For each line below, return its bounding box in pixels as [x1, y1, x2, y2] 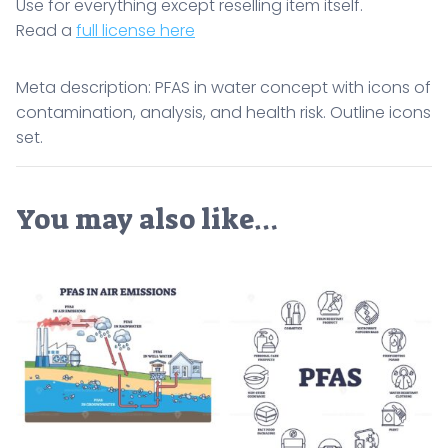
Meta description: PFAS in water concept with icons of [16, 75, 431, 99]
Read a [16, 18, 76, 42]
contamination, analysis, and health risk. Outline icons [16, 100, 431, 124]
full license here [76, 18, 195, 42]
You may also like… [16, 200, 278, 238]
